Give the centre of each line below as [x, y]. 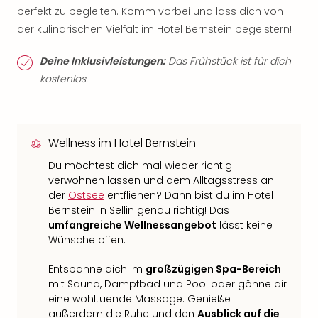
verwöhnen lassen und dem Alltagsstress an [161, 180]
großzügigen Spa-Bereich [213, 269]
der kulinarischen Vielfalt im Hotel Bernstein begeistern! [154, 29]
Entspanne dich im [97, 269]
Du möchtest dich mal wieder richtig [140, 165]
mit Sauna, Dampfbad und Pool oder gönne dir [168, 284]
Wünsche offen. [87, 240]
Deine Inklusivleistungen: [103, 61]
